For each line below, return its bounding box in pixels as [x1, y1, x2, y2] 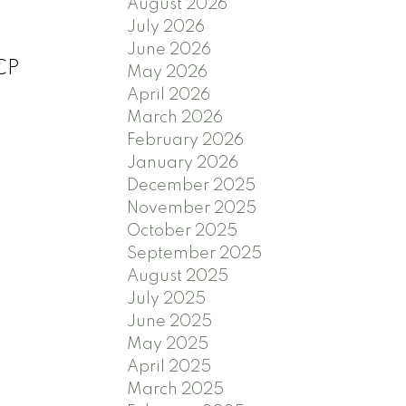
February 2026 [127, 132, 245, 150]
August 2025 [127, 268, 229, 285]
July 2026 [127, 19, 206, 36]
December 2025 [127, 178, 256, 195]
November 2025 [127, 200, 257, 217]
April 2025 [127, 359, 212, 376]
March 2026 [127, 110, 224, 127]
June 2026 [127, 42, 212, 59]
